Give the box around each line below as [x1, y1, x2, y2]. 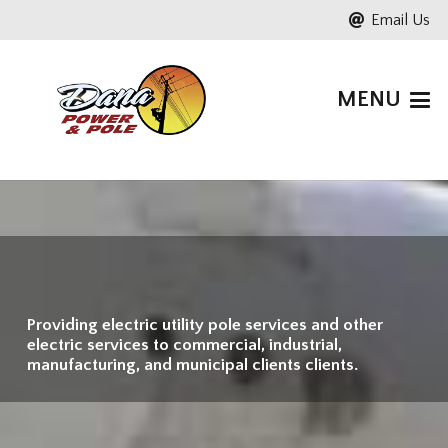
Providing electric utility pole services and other [27, 315, 383, 334]
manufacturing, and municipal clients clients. [27, 355, 358, 374]
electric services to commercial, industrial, [27, 335, 342, 354]
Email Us [371, 11, 430, 29]
